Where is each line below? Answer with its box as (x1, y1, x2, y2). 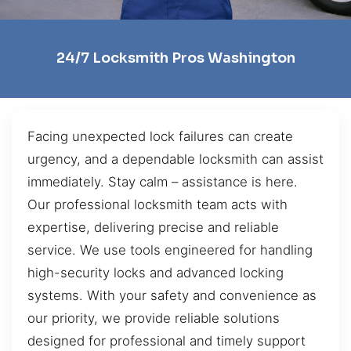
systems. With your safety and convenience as (27, 287, 317, 303)
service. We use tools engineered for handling (27, 241, 313, 258)
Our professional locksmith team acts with (27, 196, 288, 212)
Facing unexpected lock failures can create (27, 128, 293, 144)
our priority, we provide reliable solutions (27, 309, 280, 326)
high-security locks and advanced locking (27, 264, 284, 280)
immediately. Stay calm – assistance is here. (27, 173, 298, 190)
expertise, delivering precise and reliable (27, 219, 279, 235)
